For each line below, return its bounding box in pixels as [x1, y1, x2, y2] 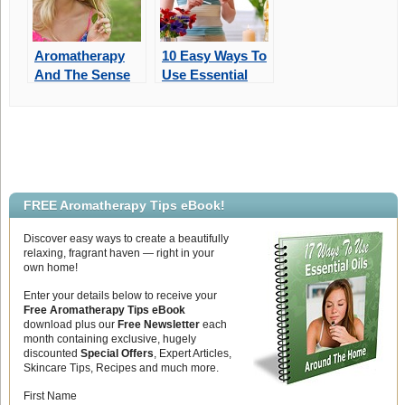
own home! [23, 261, 78, 275]
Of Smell [33, 86, 89, 102]
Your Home [161, 105, 232, 121]
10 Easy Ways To [161, 48, 267, 64]
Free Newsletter [117, 318, 200, 332]
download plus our [23, 318, 118, 332]
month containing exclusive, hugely [23, 333, 196, 346]
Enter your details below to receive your [23, 289, 217, 303]
